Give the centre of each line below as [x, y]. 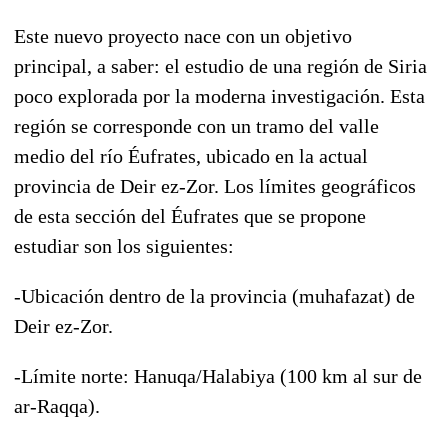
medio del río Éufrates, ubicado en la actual [191, 155]
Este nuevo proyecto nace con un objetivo [183, 35]
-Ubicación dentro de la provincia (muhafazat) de [214, 295]
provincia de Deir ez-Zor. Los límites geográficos [215, 185]
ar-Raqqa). [57, 405]
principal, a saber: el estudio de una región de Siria [220, 65]
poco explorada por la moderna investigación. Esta [219, 95]
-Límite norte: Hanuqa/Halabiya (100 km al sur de [218, 375]
